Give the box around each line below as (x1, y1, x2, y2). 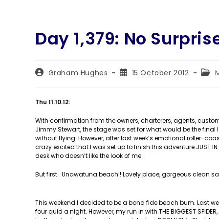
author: (35, 76, 62, 86)
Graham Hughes (48, 68, 108, 78)
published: (119, 76, 157, 86)
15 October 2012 (131, 68, 189, 78)
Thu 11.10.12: (35, 98, 70, 106)
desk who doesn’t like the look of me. (35, 152, 143, 160)
